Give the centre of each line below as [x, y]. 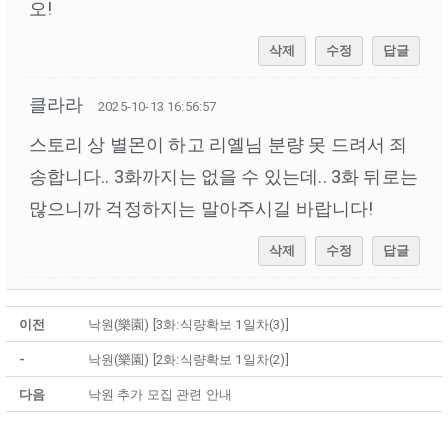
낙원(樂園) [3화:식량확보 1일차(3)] [188, 325]
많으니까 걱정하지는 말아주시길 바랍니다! [201, 209]
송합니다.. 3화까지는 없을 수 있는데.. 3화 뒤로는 [223, 177]
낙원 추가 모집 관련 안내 [160, 395]
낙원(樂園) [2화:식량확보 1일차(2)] [188, 360]
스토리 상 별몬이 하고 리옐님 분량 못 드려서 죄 [218, 145]
